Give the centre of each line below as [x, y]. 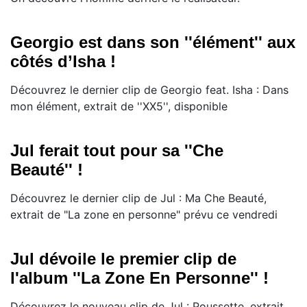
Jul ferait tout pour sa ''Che [117, 151]
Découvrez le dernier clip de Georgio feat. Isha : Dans [149, 90]
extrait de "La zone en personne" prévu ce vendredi [144, 215]
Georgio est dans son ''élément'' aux [153, 42]
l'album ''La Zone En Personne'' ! [139, 278]
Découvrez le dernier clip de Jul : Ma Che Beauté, [138, 198]
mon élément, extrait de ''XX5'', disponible [119, 107]
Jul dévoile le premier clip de [123, 259]
